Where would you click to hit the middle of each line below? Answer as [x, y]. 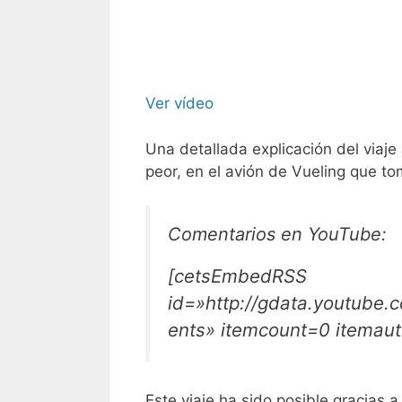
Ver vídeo [179, 104]
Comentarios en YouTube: [277, 235]
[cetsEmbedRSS [237, 276]
